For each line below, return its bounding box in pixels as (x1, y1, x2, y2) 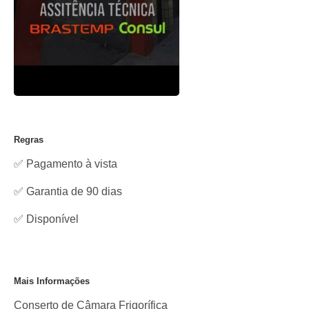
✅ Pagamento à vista (14, 158, 117, 170)
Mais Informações (14, 276, 90, 287)
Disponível (26, 213, 79, 226)
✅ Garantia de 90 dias (14, 186, 122, 198)
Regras (14, 134, 43, 146)
